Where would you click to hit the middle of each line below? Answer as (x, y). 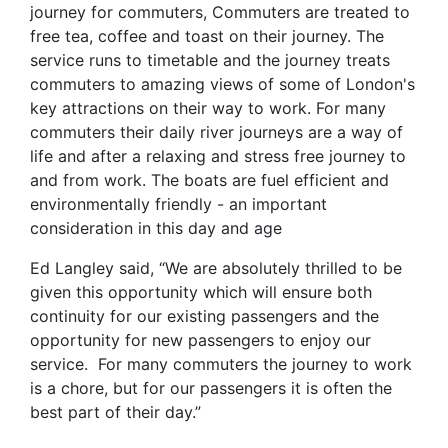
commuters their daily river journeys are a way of (216, 131)
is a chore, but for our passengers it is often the (211, 387)
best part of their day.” (115, 411)
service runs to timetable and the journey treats (210, 59)
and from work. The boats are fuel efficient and (209, 179)
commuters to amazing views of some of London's (222, 83)
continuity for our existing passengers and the (204, 315)
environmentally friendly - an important (178, 203)
